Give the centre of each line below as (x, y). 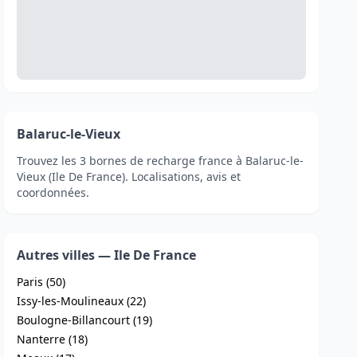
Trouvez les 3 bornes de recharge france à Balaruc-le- (161, 161)
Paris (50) (41, 282)
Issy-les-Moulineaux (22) (82, 301)
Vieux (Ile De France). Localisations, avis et (129, 177)
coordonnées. (53, 192)
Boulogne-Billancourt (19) (85, 320)
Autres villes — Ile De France (107, 255)
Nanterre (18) (53, 339)
